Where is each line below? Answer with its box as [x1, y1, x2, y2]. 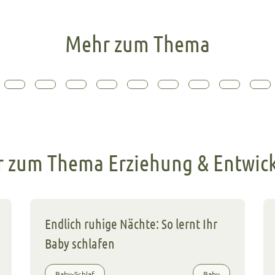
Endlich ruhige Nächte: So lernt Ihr [44, 215, 217, 231]
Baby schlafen [44, 234, 115, 251]
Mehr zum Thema [65, 30, 210, 57]
